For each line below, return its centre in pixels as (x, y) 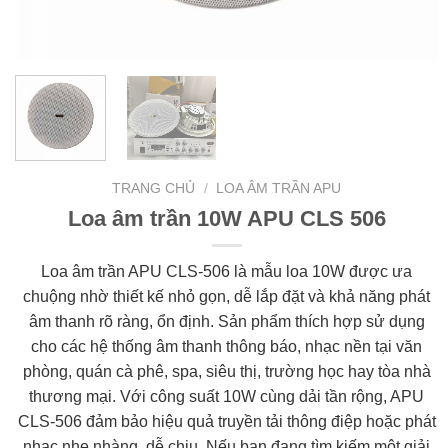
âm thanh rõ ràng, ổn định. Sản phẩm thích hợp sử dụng (226, 322)
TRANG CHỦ (154, 189)
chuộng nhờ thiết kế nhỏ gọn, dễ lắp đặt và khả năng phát (226, 297)
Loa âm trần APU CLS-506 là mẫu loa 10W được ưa (226, 272)
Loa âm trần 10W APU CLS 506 (226, 218)
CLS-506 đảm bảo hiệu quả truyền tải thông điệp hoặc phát (226, 422)
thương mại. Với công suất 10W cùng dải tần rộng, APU (226, 397)
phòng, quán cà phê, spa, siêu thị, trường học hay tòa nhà (226, 372)
